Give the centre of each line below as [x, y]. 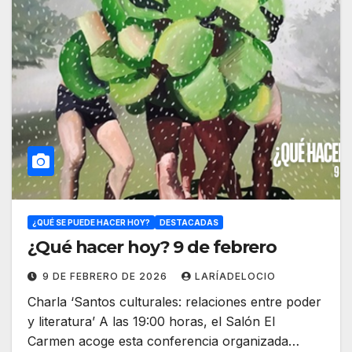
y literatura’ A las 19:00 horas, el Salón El [151, 322]
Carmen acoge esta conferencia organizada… [163, 341]
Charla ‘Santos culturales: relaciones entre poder [174, 302]
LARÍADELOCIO [235, 277]
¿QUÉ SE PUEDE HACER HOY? [91, 223]
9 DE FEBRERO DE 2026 [106, 277]
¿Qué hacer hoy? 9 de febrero [152, 247]
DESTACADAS [189, 223]
